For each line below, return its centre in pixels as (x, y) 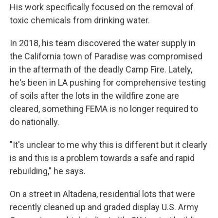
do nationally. (35, 122)
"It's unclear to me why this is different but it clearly (109, 145)
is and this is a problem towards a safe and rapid (102, 158)
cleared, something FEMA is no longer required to (104, 109)
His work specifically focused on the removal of (102, 7)
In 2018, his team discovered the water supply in (103, 43)
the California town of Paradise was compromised (106, 56)
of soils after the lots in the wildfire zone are (94, 96)
